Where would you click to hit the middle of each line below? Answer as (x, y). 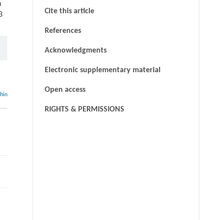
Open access (65, 90)
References (63, 31)
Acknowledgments (75, 50)
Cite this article (69, 11)
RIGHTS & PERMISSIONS (84, 109)
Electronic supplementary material (102, 70)
